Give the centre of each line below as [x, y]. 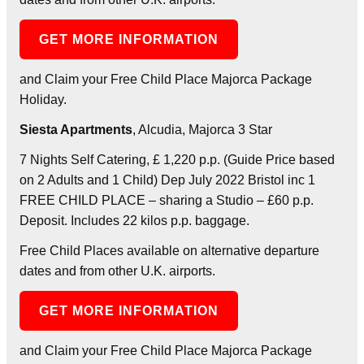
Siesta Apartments [76, 129]
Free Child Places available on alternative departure [169, 250]
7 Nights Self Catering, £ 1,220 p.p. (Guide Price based [177, 159]
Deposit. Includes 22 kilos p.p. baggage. [134, 220]
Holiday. [43, 99]
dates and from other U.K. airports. [117, 271]
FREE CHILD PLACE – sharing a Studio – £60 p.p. [167, 200]
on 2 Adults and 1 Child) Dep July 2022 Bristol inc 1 [167, 180]
